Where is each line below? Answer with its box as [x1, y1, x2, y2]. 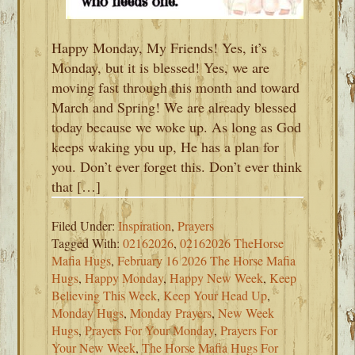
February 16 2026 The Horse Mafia [117, 252, 296, 269]
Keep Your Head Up [163, 287, 268, 303]
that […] [52, 177, 101, 196]
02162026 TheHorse [180, 235, 284, 251]
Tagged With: [52, 235, 124, 251]
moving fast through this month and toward [52, 78, 300, 97]
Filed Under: [52, 217, 119, 234]
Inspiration [118, 217, 172, 234]
